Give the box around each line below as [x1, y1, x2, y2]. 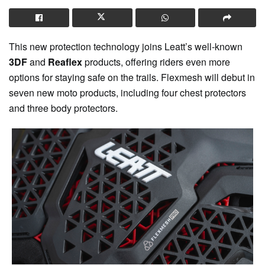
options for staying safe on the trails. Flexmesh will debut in [9, 70, 255, 84]
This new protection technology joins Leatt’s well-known [9, 39, 243, 53]
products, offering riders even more [82, 54, 230, 69]
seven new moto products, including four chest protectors [9, 85, 246, 99]
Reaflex [48, 54, 82, 69]
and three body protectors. [9, 101, 118, 115]
